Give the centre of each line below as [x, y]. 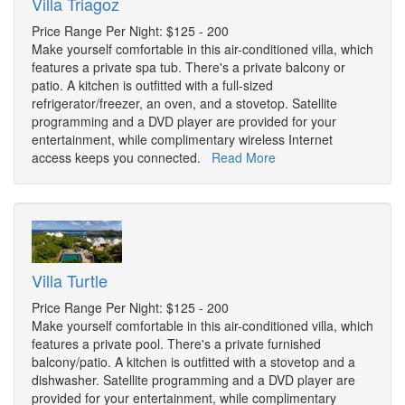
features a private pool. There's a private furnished [176, 344]
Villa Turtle [70, 281]
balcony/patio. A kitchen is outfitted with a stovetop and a [193, 362]
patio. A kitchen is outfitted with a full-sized [152, 85]
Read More [244, 158]
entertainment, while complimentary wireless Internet [182, 140]
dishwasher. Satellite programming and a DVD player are [193, 380]
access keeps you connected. [122, 158]
